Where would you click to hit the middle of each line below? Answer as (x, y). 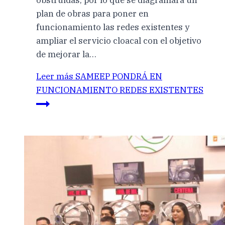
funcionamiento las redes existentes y (113, 27)
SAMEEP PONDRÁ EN (118, 77)
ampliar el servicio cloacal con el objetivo (119, 41)
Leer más (55, 77)
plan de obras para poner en (92, 14)
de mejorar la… (66, 54)
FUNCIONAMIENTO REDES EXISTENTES (120, 90)
